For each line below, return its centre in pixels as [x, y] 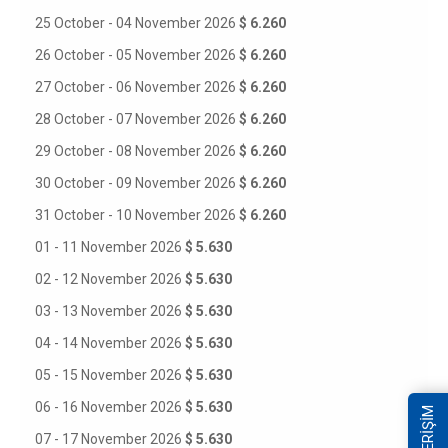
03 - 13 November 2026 [110, 311]
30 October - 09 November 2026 [137, 183]
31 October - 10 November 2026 [137, 215]
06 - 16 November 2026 [110, 407]
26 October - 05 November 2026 [137, 55]
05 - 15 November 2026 [110, 375]
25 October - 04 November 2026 [137, 23]
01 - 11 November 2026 [110, 247]
